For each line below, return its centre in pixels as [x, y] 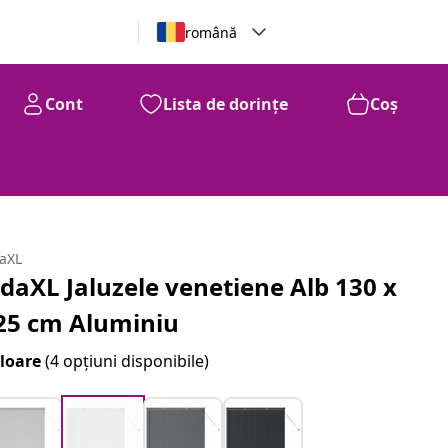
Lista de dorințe [225, 104]
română [210, 32]
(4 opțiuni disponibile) [127, 361]
